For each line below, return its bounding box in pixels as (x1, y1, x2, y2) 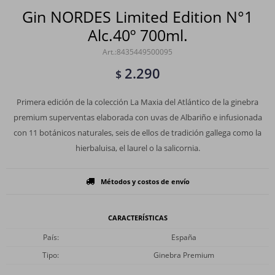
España (171, 232, 196, 242)
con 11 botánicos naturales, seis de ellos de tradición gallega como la (14, 127, 261, 138)
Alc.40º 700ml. (87, 25, 188, 45)
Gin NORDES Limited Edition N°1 (22, 6, 253, 27)
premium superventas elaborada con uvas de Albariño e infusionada (13, 112, 262, 123)
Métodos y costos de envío (100, 177, 190, 186)
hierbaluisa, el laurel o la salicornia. (75, 142, 200, 153)
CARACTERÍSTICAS (107, 213, 168, 222)
